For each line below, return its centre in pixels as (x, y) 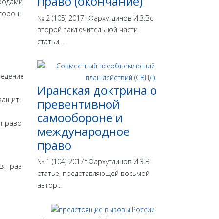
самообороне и (80, 118)
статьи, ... (52, 42)
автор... (49, 185)
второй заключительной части (88, 30)
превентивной (78, 104)
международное (83, 131)
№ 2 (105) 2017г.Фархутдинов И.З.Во (96, 18)
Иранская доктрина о (97, 90)
